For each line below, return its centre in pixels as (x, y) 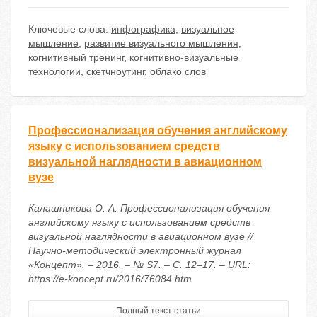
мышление (53, 44)
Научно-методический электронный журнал (135, 251)
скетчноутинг (115, 72)
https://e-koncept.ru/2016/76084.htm (110, 279)
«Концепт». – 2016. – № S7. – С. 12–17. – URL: (139, 265)
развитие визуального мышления (161, 44)
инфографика (143, 29)
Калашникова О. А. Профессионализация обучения (149, 208)
